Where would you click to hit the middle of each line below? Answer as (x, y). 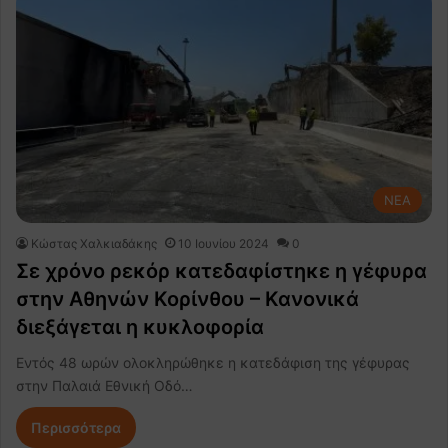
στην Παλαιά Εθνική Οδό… (104, 385)
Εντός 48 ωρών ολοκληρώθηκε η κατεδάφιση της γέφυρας (213, 362)
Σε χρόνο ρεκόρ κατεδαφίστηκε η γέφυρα (221, 270)
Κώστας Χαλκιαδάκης (94, 243)
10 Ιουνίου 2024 (223, 243)
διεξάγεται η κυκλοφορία (140, 326)
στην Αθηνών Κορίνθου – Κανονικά (187, 298)
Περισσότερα (76, 427)
